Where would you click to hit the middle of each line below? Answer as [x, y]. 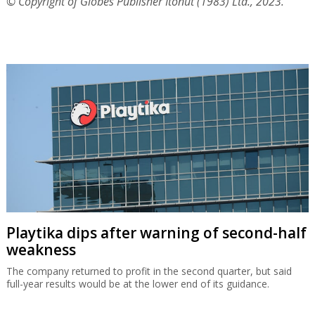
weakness [41, 250]
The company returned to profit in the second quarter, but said [149, 271]
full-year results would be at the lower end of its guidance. [137, 284]
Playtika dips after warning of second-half [156, 233]
